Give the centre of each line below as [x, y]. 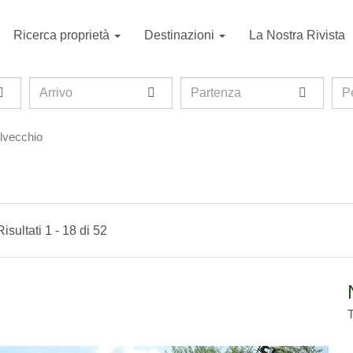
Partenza [206, 85]
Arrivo [47, 85]
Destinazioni [181, 35]
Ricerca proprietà [63, 35]
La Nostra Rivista [297, 35]
